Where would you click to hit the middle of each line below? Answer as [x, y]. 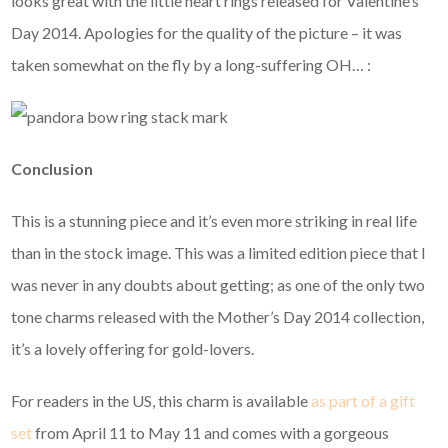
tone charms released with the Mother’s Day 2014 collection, [218, 317]
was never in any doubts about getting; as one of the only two [218, 285]
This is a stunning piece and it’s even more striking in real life [214, 221]
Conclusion [52, 169]
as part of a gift [363, 401]
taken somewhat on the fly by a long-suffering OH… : [191, 65]
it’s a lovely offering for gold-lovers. [133, 349]
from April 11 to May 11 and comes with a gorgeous [211, 433]
